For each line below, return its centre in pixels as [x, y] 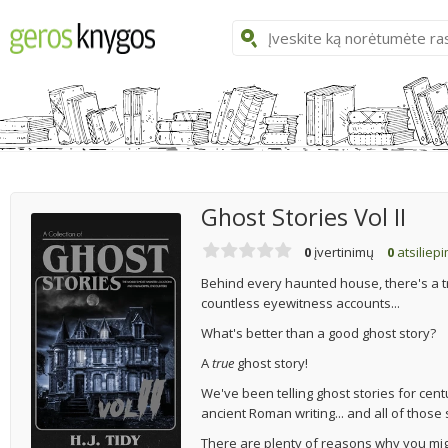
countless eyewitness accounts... [300, 303]
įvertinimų [342, 252]
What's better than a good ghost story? [318, 333]
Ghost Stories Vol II [303, 217]
